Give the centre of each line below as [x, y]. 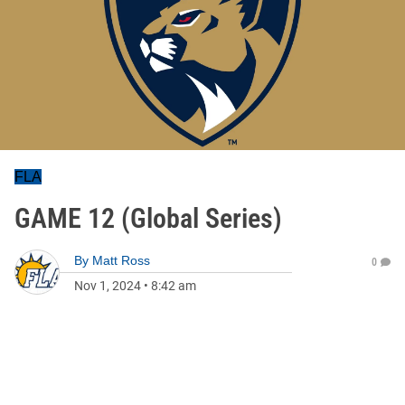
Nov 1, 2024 [108, 286]
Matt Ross [121, 260]
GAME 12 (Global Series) [148, 218]
